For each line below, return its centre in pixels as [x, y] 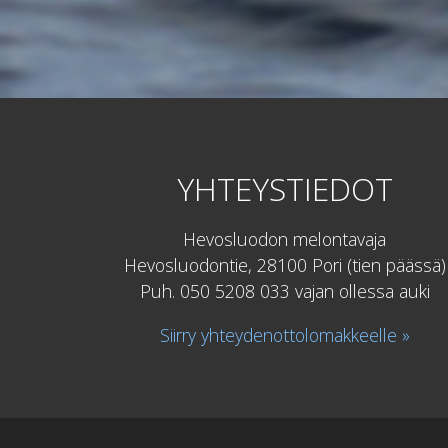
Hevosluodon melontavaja [284, 239]
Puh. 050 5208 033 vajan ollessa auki [284, 291]
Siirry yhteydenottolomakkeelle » [284, 334]
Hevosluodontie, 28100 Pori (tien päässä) [284, 265]
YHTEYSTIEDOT [284, 188]
